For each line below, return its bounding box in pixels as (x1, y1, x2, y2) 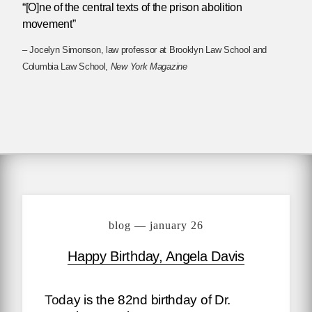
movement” (22, 18, 76, 31)
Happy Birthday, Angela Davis (68, 249, 244, 265)
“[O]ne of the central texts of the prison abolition (22, 1, 242, 14)
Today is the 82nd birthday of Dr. (45, 292, 231, 308)
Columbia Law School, (22, 61, 111, 72)
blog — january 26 (109, 219, 203, 232)
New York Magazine (110, 61, 187, 72)
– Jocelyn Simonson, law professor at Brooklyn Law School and (22, 45, 267, 56)
